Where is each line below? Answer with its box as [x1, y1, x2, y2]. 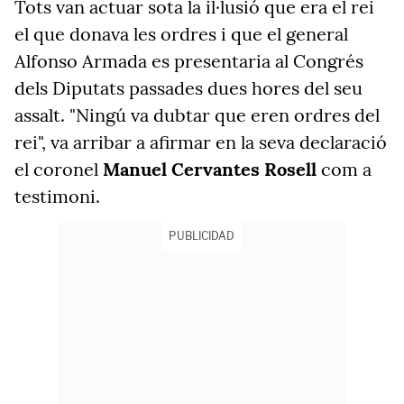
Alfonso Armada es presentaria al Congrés [14, 50, 363, 72]
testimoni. [14, 185, 100, 207]
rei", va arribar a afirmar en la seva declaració [14, 131, 387, 153]
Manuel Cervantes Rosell [103, 158, 317, 180]
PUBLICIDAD [169, 229, 235, 243]
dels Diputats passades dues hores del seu [14, 77, 363, 99]
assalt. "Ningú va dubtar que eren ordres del [14, 104, 380, 126]
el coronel [14, 158, 103, 180]
